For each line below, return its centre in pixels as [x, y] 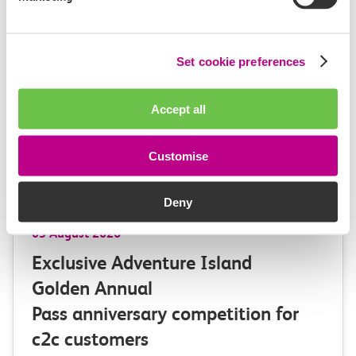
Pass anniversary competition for [165, 314]
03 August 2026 [76, 233]
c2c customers [95, 339]
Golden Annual [92, 288]
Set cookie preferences [241, 61]
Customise [178, 155]
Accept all [178, 109]
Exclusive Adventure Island [142, 263]
